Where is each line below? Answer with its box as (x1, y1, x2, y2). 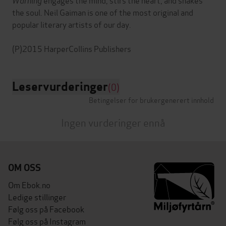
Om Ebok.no (8, 179, 50, 191)
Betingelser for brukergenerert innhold (89, 94, 214, 105)
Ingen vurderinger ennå (61, 115, 165, 130)
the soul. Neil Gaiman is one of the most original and (12, 6, 193, 18)
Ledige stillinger (8, 191, 66, 203)
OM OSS (8, 162, 41, 174)
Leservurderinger (12, 79, 108, 95)
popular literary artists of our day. (12, 18, 131, 30)
